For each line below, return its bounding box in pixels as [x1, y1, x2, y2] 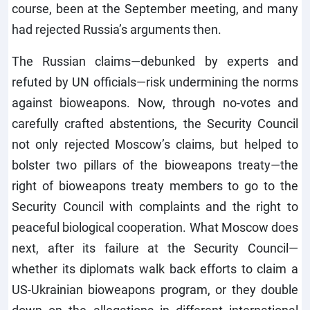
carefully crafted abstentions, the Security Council [12, 114, 298, 131]
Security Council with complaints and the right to [12, 197, 298, 215]
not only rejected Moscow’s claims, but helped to [12, 135, 298, 152]
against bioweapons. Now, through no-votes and [12, 93, 298, 111]
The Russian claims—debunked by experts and [12, 52, 298, 69]
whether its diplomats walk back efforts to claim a [12, 259, 298, 277]
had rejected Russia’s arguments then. [12, 20, 221, 37]
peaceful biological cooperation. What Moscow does [12, 218, 298, 235]
